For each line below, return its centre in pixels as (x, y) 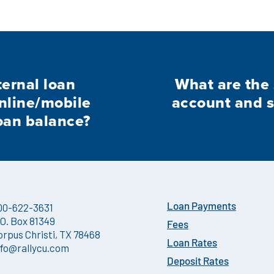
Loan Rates (192, 243)
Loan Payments (201, 207)
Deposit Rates (198, 262)
